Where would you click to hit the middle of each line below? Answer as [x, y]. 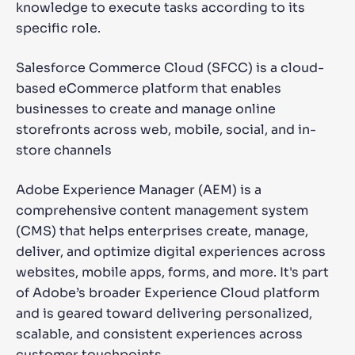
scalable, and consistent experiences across [159, 334]
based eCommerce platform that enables [149, 88]
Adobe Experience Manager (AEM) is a [139, 190]
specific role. [58, 28]
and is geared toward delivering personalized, [164, 313]
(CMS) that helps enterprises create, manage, [162, 231]
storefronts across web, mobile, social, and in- [166, 130]
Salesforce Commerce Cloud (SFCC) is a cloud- [170, 68]
